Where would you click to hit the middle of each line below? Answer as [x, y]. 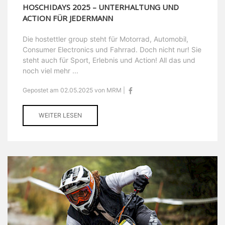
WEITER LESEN [60, 116]
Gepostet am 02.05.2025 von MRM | [75, 90]
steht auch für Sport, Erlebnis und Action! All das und [109, 60]
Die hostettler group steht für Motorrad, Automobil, [105, 39]
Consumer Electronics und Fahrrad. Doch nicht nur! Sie [112, 50]
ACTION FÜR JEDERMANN [68, 18]
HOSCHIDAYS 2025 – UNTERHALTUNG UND [101, 7]
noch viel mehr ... [50, 71]
